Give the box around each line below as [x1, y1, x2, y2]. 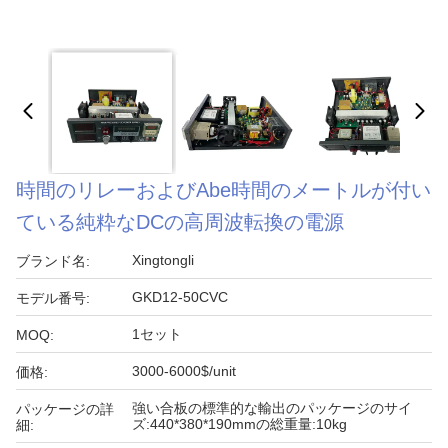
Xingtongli [132, 252, 194, 268]
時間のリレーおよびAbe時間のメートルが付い [16, 179, 431, 201]
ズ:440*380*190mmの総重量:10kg [132, 416, 347, 432]
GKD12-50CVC [132, 289, 228, 305]
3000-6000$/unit [132, 363, 236, 379]
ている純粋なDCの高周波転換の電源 [16, 211, 344, 233]
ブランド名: [16, 253, 90, 269]
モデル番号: [16, 290, 90, 306]
